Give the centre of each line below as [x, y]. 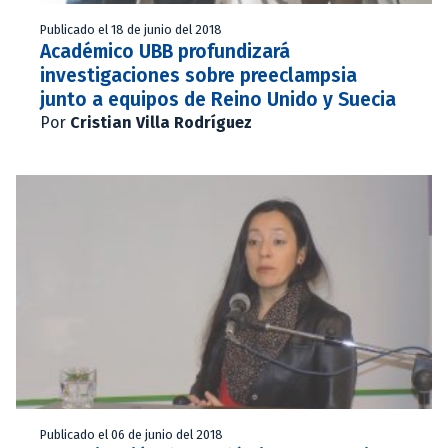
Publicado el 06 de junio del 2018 [131, 434]
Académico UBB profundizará [165, 51]
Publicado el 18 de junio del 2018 [131, 29]
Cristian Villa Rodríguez [161, 122]
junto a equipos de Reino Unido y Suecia [218, 99]
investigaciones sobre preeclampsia [198, 75]
